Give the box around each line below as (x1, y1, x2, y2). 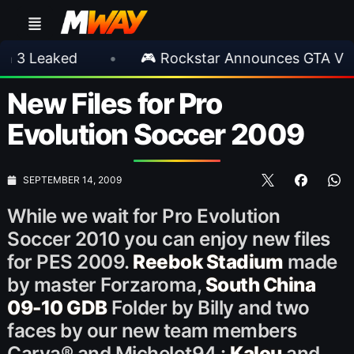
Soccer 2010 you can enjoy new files (7, 227, 330, 250)
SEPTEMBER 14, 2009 (22, 173, 122, 186)
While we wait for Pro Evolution (7, 204, 281, 228)
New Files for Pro (7, 86, 222, 121)
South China (205, 273, 316, 296)
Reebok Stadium (133, 250, 284, 273)
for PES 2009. (7, 250, 134, 273)
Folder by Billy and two (107, 296, 310, 319)
